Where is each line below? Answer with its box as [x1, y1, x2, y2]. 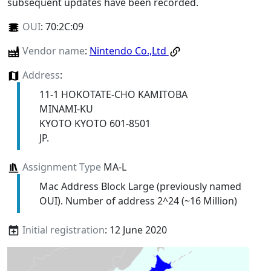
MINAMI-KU [39, 102, 93, 116]
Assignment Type [22, 160, 101, 174]
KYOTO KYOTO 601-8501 [39, 116, 151, 130]
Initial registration [22, 223, 105, 237]
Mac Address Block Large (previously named [39, 179, 241, 193]
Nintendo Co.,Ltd [89, 44, 169, 57]
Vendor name [22, 44, 85, 57]
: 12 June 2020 [104, 223, 167, 237]
